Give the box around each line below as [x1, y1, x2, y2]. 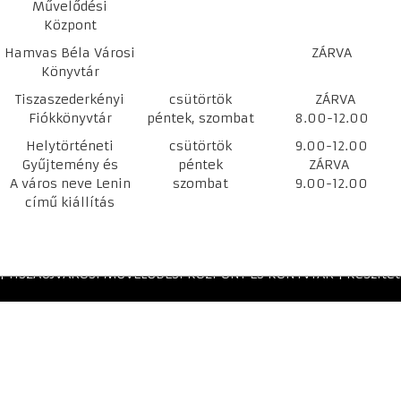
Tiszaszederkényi [15, 91, 124, 107]
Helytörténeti [26, 138, 114, 154]
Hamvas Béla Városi [4, 45, 135, 61]
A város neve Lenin [9, 175, 131, 192]
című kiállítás [25, 194, 115, 210]
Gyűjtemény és [21, 157, 118, 173]
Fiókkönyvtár [28, 110, 112, 126]
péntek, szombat [147, 110, 254, 126]
